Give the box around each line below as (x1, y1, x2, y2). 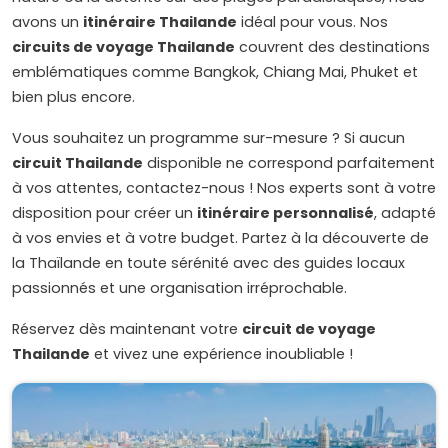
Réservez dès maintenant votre (12, 319, 242, 340)
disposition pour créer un (12, 203, 197, 224)
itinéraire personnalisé (197, 203, 374, 224)
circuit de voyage (242, 319, 376, 340)
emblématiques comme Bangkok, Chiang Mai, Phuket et (12, 62, 418, 83)
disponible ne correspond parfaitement (143, 153, 435, 174)
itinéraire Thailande (83, 12, 237, 33)
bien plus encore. (12, 87, 135, 108)
